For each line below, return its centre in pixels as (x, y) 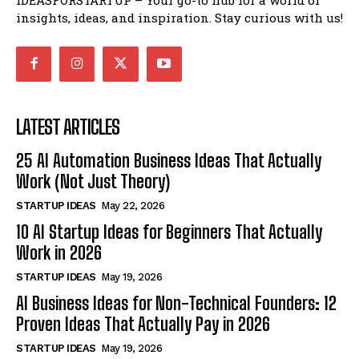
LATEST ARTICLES (68, 127)
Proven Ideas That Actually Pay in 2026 (143, 324)
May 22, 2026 (133, 205)
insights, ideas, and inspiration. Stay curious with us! (179, 17)
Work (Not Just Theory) (93, 181)
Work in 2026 (59, 252)
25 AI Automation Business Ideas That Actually (169, 160)
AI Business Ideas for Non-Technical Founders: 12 (176, 303)
